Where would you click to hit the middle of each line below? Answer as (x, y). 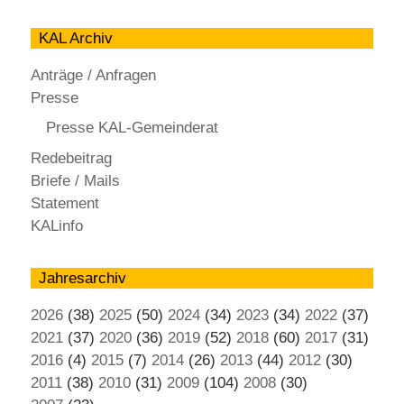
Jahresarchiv (82, 278)
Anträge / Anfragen (93, 75)
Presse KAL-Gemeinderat (132, 128)
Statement (65, 203)
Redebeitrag (71, 158)
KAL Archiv (75, 38)
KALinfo (57, 225)
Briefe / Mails (75, 180)
